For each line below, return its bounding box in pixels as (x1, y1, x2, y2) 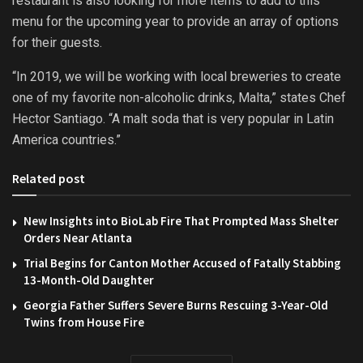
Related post (12, 169, 85, 186)
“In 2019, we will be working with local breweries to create (12, 68, 341, 84)
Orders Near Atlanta (23, 229, 132, 246)
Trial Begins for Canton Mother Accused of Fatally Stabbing (23, 254, 341, 271)
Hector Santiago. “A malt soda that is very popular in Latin (12, 110, 334, 126)
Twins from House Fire (23, 314, 144, 330)
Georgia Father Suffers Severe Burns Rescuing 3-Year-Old (23, 297, 328, 313)
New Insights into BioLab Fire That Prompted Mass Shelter (23, 212, 339, 228)
